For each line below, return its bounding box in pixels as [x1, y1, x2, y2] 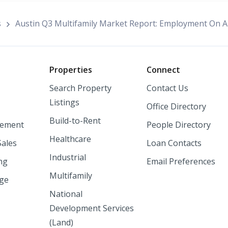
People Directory [146, 119, 211, 130]
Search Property [49, 82, 111, 94]
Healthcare [49, 133, 91, 145]
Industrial [49, 151, 86, 163]
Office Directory [146, 100, 206, 112]
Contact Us [146, 82, 188, 94]
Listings [49, 96, 79, 108]
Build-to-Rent [49, 115, 101, 126]
